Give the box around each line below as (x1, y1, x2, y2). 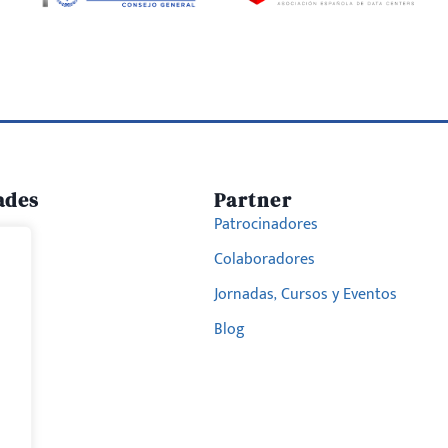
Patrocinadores (213, 210, 318, 238)
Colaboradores (213, 245, 315, 273)
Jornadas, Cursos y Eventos (213, 280, 397, 308)
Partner (213, 185, 293, 214)
